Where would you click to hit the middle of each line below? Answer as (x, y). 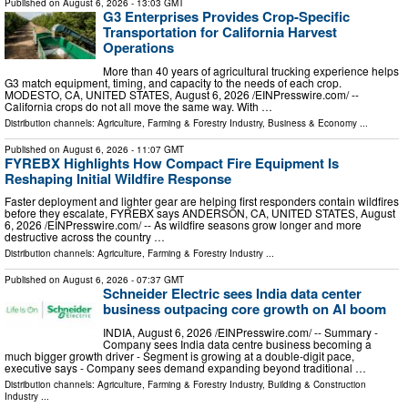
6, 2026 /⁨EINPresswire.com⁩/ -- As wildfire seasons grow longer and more (183, 225)
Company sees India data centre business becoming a (237, 343)
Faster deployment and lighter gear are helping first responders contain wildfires (202, 201)
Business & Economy (312, 122)
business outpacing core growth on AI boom (245, 309)
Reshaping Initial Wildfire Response (118, 178)
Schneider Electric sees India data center (232, 294)
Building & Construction (317, 384)
